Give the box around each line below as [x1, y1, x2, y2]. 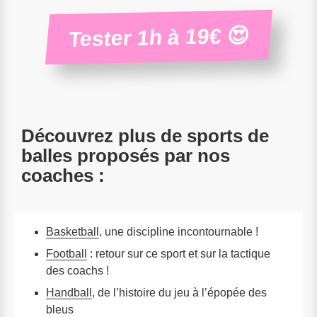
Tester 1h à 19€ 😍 [67, 23, 250, 51]
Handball [46, 287, 92, 299]
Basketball [46, 226, 99, 238]
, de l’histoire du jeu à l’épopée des [92, 287, 267, 299]
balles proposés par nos [21, 145, 230, 166]
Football [46, 248, 87, 260]
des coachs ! [46, 265, 109, 277]
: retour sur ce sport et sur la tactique [87, 248, 270, 260]
